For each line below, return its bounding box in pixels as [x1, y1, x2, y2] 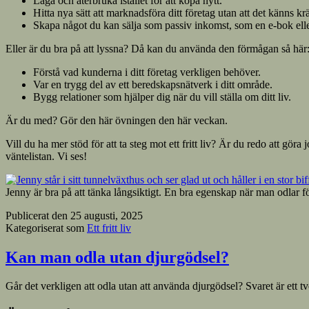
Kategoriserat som [6, 221, 87, 234]
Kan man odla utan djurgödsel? [6, 248, 229, 266]
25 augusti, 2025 [70, 209, 143, 221]
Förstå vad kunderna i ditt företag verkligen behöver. [33, 66, 261, 78]
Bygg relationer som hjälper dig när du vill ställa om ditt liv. [33, 90, 291, 103]
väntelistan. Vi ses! [6, 150, 87, 162]
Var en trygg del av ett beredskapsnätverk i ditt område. [33, 78, 272, 90]
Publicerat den [6, 209, 70, 221]
